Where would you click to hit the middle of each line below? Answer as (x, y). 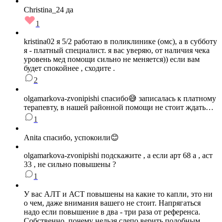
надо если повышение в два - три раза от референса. (112, 212)
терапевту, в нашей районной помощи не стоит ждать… (119, 108)
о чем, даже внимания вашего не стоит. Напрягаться (112, 203)
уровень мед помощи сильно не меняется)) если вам (112, 59)
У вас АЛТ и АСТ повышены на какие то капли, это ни (118, 194)
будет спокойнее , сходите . (69, 68)
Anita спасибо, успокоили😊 (71, 138)
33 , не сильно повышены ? (70, 165)
